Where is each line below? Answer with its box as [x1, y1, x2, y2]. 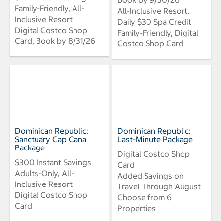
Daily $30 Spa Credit [117, 16, 191, 27]
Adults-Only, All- [15, 168, 74, 178]
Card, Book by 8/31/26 [15, 36, 95, 46]
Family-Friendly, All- [15, 3, 84, 13]
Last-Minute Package [117, 134, 193, 144]
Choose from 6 [117, 192, 172, 202]
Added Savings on [117, 170, 184, 181]
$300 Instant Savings [15, 157, 91, 167]
